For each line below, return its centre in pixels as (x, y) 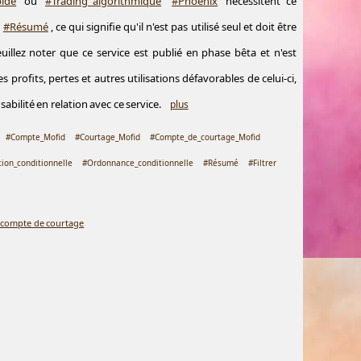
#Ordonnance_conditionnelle (138, 163)
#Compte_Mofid (36, 137)
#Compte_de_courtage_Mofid (205, 137)
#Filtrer (263, 163)
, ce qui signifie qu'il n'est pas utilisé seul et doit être (174, 27)
